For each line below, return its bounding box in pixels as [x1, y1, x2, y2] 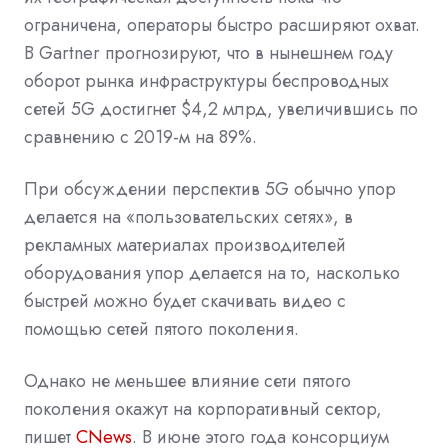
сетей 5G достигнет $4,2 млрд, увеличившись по [24, 95, 418, 122]
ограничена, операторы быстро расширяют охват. [24, 11, 420, 38]
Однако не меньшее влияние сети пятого [24, 367, 351, 394]
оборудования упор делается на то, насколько [24, 259, 400, 286]
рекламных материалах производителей [24, 231, 346, 258]
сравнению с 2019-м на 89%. [24, 123, 257, 150]
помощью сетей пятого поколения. [24, 315, 299, 342]
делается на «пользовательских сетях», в [24, 203, 353, 230]
